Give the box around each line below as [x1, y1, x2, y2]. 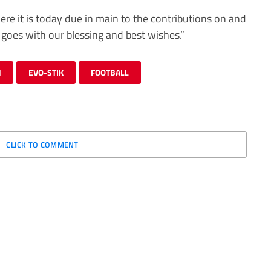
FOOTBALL [91, 66, 129, 79]
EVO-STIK [28, 66, 64, 79]
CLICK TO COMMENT [6, 139, 79, 151]
